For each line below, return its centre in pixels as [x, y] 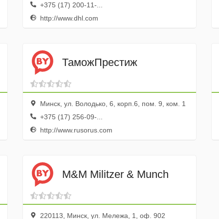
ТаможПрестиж [99, 62]
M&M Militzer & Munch [115, 174]
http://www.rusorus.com [75, 130]
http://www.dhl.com [68, 18]
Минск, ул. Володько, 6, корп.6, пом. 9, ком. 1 [112, 104]
